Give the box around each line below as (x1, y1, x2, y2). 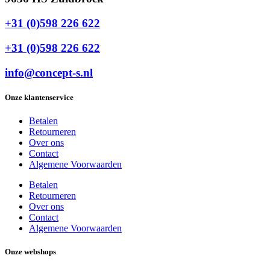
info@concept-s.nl (5, 66, 93, 79)
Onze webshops (5, 247, 56, 257)
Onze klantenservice (5, 92, 74, 102)
